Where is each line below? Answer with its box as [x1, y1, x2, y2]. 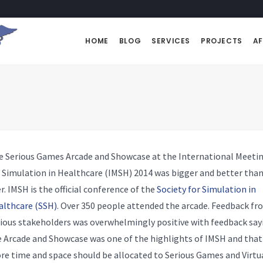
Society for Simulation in [156, 183, 256, 195]
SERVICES [151, 36, 190, 46]
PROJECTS [200, 36, 242, 46]
